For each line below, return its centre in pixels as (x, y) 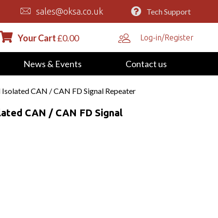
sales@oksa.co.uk (70, 11)
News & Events (52, 64)
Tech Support (168, 11)
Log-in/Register (167, 37)
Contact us (146, 64)
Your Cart (36, 38)
